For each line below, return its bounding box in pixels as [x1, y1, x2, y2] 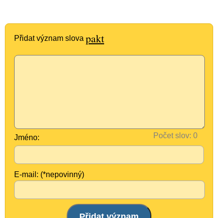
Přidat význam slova [14, 34, 86, 42]
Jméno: [14, 133, 39, 142]
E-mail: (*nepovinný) [14, 170, 84, 179]
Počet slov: [153, 131, 191, 140]
